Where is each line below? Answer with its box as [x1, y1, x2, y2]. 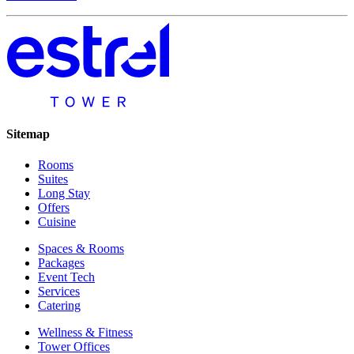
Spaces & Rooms [38, 242, 124, 256]
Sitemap [6, 127, 50, 141]
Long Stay [38, 186, 90, 201]
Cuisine [38, 215, 76, 229]
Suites [38, 172, 68, 186]
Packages [38, 256, 85, 270]
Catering [38, 299, 81, 313]
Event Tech [38, 270, 95, 284]
